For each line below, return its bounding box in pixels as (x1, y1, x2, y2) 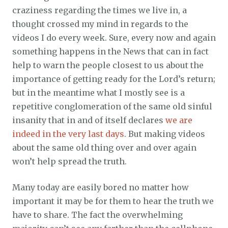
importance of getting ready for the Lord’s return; (12, 73, 215, 84)
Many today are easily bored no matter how (12, 182, 189, 192)
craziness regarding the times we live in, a (12, 5, 187, 15)
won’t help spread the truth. (12, 156, 127, 166)
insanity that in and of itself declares (12, 115, 165, 125)
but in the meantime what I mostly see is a (12, 87, 185, 98)
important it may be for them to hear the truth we (12, 195, 214, 206)
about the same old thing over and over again (12, 142, 196, 153)
